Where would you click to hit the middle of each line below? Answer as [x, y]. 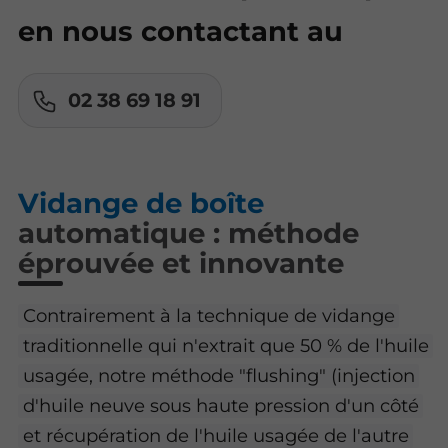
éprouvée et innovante [181, 262]
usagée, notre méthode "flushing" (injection [218, 375]
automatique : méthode [189, 232]
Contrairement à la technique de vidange [208, 315]
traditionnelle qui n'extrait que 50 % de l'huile [225, 345]
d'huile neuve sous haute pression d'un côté [220, 405]
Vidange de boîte [141, 202]
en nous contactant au [181, 32]
